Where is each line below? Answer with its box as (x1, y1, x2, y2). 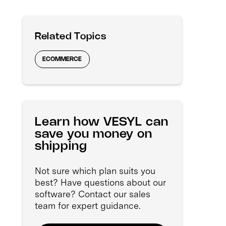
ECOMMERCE (42, 56, 82, 63)
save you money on (35, 129, 153, 141)
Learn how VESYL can (35, 117, 169, 129)
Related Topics (35, 32, 106, 41)
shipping (35, 141, 87, 153)
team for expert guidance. (35, 200, 141, 211)
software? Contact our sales (35, 189, 150, 200)
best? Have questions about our (35, 177, 166, 188)
